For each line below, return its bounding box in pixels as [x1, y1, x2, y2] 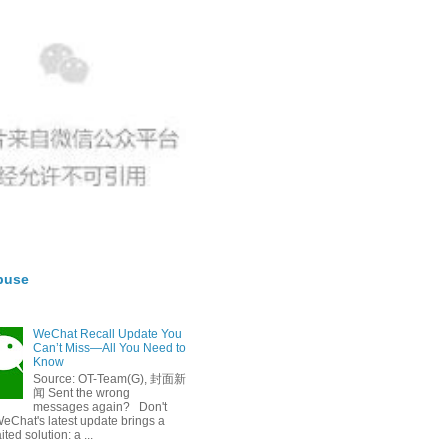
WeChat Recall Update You [32, 327, 182, 342]
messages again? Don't [32, 399, 167, 414]
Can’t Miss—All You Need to [32, 341, 186, 356]
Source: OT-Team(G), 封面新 [32, 371, 186, 386]
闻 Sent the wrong [32, 385, 130, 400]
